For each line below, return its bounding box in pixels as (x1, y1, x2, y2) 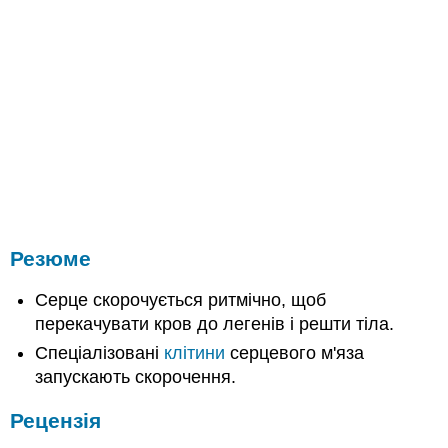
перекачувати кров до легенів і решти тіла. (35, 314, 395, 335)
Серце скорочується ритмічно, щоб (35, 290, 327, 311)
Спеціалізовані (35, 342, 165, 363)
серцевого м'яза (225, 342, 365, 363)
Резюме (10, 246, 92, 270)
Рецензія (10, 409, 102, 433)
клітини (164, 342, 226, 363)
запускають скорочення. (35, 366, 237, 387)
